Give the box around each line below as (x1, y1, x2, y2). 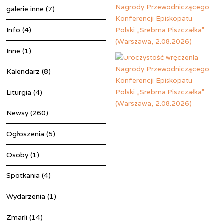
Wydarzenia (6, 191, 46, 201)
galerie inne (6, 4, 44, 13)
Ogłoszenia (6, 129, 45, 138)
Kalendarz (6, 66, 40, 76)
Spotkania (6, 170, 40, 180)
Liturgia (6, 87, 32, 97)
